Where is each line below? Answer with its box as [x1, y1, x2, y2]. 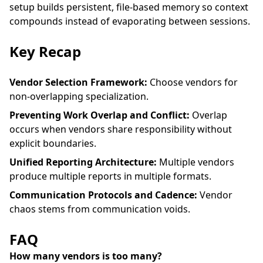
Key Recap [9, 42, 81, 61]
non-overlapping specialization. [9, 90, 149, 103]
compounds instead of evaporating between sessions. [9, 15, 250, 28]
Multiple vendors [157, 156, 234, 168]
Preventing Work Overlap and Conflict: [9, 109, 190, 122]
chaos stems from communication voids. [9, 203, 190, 215]
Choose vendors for [147, 76, 238, 89]
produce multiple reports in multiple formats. [9, 170, 211, 183]
